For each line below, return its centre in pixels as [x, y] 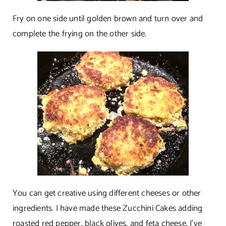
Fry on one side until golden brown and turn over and [108, 19]
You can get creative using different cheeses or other [107, 193]
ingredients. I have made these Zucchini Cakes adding [107, 209]
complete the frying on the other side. [79, 34]
